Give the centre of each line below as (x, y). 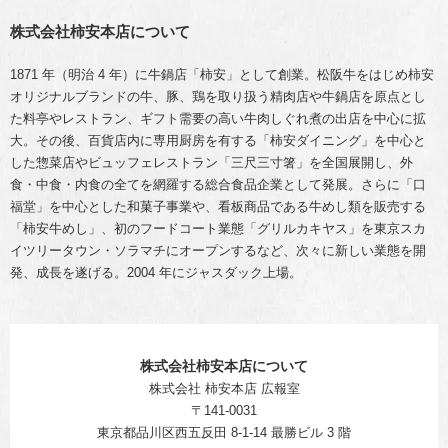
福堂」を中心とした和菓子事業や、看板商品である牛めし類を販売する (218, 206)
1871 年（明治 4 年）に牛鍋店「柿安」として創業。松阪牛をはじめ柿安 (222, 74)
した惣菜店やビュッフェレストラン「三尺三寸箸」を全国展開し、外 (211, 162)
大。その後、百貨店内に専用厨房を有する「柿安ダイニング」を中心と (218, 140)
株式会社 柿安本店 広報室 (224, 388)
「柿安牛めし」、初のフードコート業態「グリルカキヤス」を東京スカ (218, 228)
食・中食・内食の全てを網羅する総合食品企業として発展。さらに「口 (218, 184)
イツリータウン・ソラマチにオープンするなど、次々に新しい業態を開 (218, 250)
